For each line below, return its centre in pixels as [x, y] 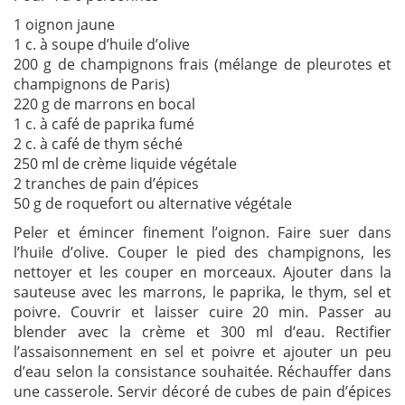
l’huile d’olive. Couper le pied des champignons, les [202, 253]
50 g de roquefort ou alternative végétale [153, 204]
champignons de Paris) [92, 85]
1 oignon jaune [64, 25]
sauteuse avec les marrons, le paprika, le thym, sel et [202, 292]
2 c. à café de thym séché [98, 144]
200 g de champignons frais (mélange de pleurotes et [202, 65]
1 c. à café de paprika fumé [104, 124]
